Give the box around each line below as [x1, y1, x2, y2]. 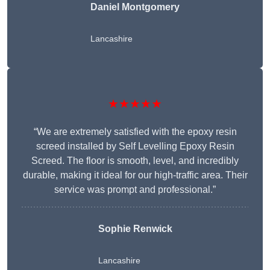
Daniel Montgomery [90, 2, 180, 13]
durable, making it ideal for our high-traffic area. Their [22, 170, 248, 181]
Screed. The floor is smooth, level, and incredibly [31, 155, 239, 166]
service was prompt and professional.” [54, 184, 216, 195]
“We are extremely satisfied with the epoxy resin [33, 127, 237, 137]
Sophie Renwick [98, 224, 172, 234]
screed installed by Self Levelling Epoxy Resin [36, 141, 234, 152]
